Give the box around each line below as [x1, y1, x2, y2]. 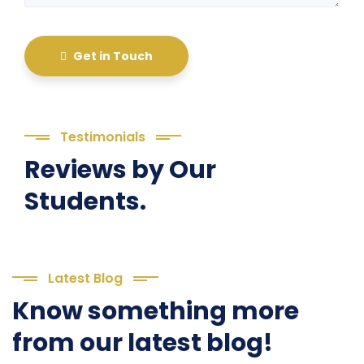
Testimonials [60, 128, 145, 147]
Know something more [12, 294, 299, 329]
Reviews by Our [24, 153, 216, 188]
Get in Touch [73, 48, 153, 65]
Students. [24, 184, 146, 219]
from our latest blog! [12, 326, 273, 361]
